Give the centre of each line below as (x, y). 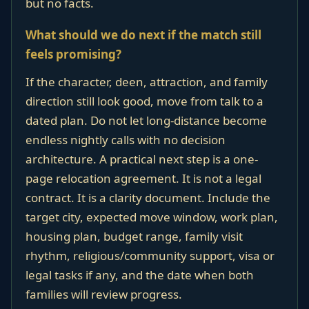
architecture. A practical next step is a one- (142, 159)
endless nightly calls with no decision (126, 140)
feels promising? (73, 54)
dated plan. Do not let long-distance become (146, 120)
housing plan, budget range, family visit (134, 236)
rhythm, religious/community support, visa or (150, 256)
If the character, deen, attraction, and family (147, 82)
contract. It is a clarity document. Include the (148, 198)
